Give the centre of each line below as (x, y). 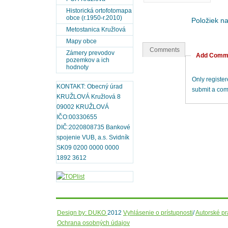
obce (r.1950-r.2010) (94, 18)
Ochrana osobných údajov (93, 223)
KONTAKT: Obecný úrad (90, 87)
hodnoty (77, 67)
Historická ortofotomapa (99, 11)
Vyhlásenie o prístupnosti (158, 213)
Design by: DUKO (82, 213)
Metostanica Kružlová (96, 30)
